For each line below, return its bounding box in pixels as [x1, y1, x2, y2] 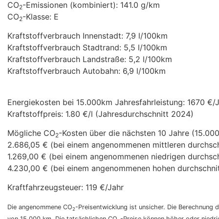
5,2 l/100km [129, 54, 172, 65]
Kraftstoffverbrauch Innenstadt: [7, 31, 126, 41]
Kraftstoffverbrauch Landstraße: [7, 54, 129, 65]
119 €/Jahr [86, 182, 124, 193]
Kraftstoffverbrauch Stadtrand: [7, 43, 124, 53]
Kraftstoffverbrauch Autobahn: [7, 66, 123, 76]
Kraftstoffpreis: [7, 109, 66, 119]
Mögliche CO [7, 128, 55, 138]
